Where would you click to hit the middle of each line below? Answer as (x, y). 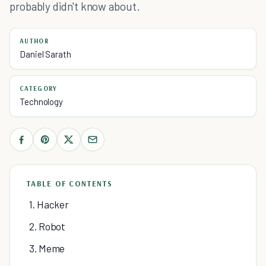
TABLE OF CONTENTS (70, 183)
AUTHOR (34, 41)
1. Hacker (49, 204)
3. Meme (47, 248)
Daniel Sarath (45, 54)
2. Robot (47, 226)
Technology (42, 102)
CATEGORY (39, 88)
